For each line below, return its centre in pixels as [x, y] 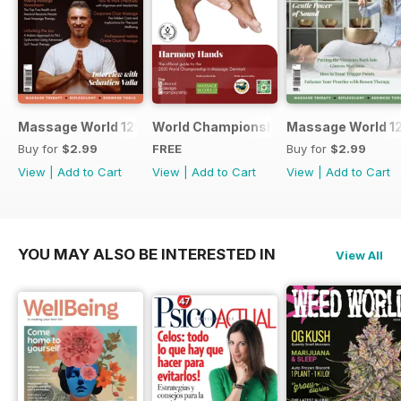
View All [359, 255]
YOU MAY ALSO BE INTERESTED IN [147, 254]
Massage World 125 [80, 126]
